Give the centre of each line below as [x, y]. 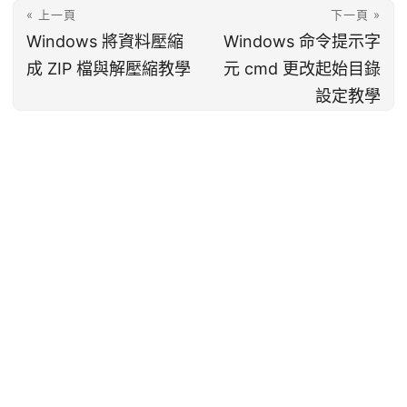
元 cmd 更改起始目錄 [302, 68]
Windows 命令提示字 [302, 41]
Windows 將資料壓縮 [105, 41]
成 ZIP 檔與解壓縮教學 [109, 68]
